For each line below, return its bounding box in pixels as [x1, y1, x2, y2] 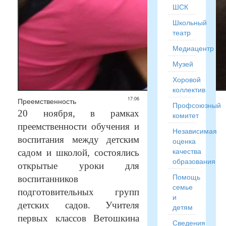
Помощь [172, 172, 200, 182]
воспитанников [18, 174, 78, 184]
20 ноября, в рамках [18, 108, 139, 119]
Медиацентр [172, 43, 214, 53]
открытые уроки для [18, 160, 139, 171]
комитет [172, 110, 199, 120]
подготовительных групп [18, 187, 139, 197]
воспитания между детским [18, 134, 139, 145]
